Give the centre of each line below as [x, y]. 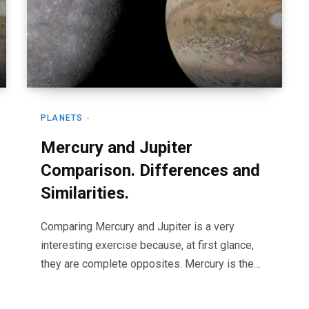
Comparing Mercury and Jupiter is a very [138, 227]
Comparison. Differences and [150, 170]
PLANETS [62, 118]
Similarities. [85, 193]
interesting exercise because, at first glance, [147, 245]
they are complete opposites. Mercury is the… [151, 264]
